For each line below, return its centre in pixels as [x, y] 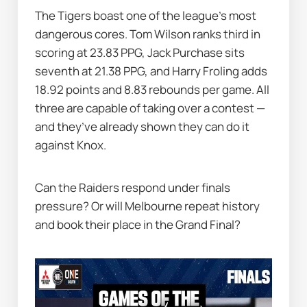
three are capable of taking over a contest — [150, 108]
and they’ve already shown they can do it [143, 126]
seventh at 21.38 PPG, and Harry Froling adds [151, 71]
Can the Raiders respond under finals [133, 188]
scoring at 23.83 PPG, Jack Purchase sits [140, 52]
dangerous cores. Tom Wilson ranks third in [148, 34]
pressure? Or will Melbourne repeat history [148, 206]
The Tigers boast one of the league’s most [146, 15]
